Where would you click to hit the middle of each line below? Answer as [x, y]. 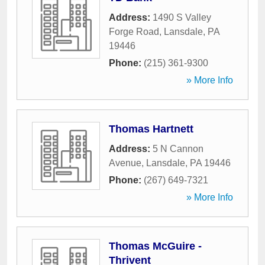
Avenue [125, 163]
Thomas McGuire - [155, 246]
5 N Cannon [178, 149]
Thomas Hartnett [151, 129]
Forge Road [134, 32]
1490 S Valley [182, 17]
